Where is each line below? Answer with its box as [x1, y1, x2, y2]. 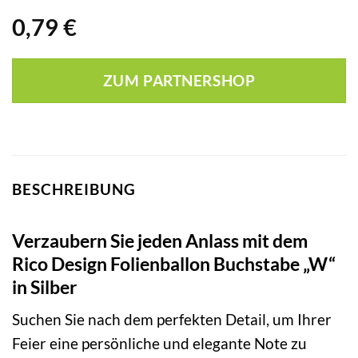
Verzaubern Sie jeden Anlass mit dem [12, 229, 308, 252]
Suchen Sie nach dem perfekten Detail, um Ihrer [12, 310, 332, 329]
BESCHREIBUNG [12, 180, 136, 199]
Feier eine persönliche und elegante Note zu [12, 334, 307, 353]
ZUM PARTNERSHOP [102, 72, 256, 90]
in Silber [12, 275, 77, 298]
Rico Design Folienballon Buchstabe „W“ [12, 252, 336, 275]
